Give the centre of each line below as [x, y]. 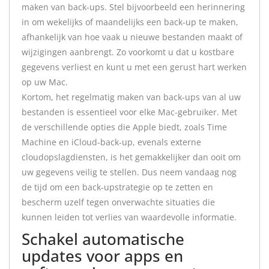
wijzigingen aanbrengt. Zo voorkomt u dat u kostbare [128, 52]
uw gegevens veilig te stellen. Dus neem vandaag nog [129, 172]
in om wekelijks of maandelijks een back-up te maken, [130, 22]
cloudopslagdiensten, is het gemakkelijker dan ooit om [131, 157]
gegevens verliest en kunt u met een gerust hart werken [134, 67]
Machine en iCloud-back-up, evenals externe [111, 142]
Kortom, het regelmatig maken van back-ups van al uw [131, 97]
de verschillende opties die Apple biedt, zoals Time [124, 127]
